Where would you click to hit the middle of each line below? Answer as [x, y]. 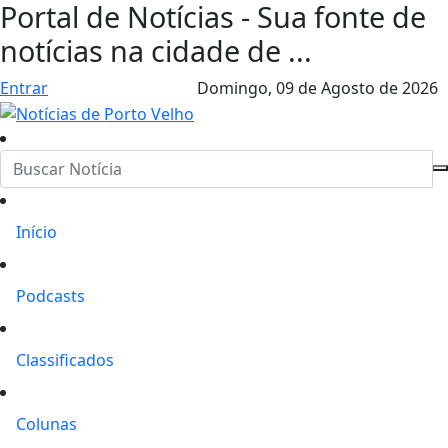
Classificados [65, 359]
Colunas [46, 423]
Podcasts [50, 295]
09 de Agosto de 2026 [356, 88]
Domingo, [236, 88]
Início [36, 231]
